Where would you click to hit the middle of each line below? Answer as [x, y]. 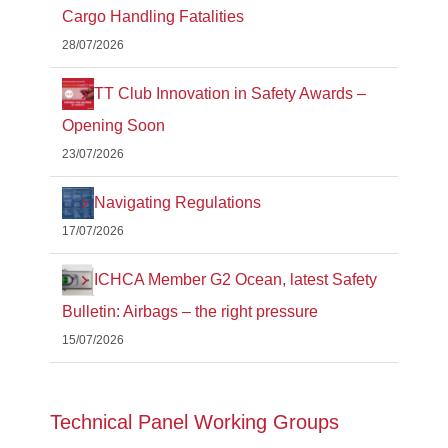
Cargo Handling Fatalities [153, 17]
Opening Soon [113, 126]
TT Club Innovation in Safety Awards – [230, 94]
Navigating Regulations [177, 203]
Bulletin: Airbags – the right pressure [190, 312]
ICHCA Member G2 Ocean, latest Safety [235, 280]
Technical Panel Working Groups [194, 422]
